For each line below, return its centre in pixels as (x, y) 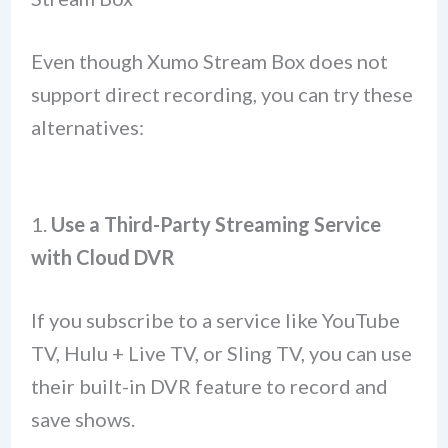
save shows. (82, 419)
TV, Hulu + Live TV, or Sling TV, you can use (221, 353)
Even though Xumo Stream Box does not (209, 61)
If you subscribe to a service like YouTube (215, 320)
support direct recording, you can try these (221, 94)
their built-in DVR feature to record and (209, 386)
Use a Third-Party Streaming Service (215, 224)
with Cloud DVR (102, 257)
